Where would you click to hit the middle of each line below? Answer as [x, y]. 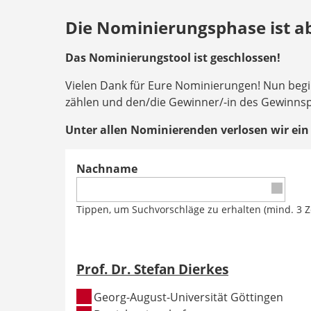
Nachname [107, 169]
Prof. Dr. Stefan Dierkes [152, 269]
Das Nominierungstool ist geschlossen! [173, 58]
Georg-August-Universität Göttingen [189, 297]
